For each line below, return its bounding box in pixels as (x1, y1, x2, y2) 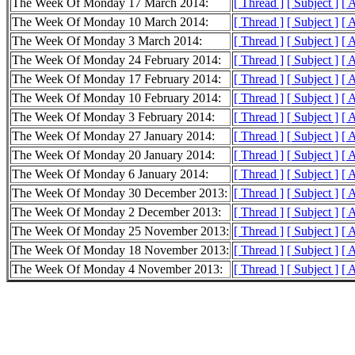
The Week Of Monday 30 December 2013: (12, 186, 227, 200)
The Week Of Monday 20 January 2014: (12, 148, 215, 162)
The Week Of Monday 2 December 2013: (12, 205, 221, 219)
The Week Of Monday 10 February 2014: (12, 91, 221, 105)
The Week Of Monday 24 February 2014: (12, 53, 221, 67)
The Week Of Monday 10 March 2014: (12, 15, 208, 29)
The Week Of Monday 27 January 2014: (12, 129, 215, 143)
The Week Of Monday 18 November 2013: (12, 243, 229, 258)
